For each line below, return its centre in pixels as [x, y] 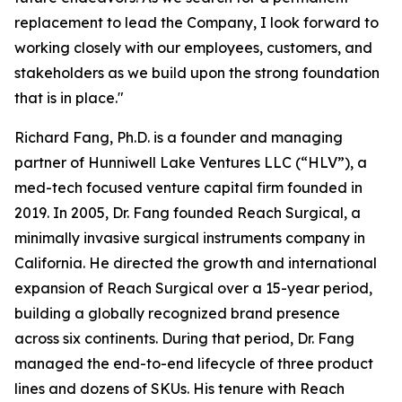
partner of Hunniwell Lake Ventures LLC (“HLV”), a [191, 162]
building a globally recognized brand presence [177, 313]
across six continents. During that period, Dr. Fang [184, 338]
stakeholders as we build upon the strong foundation [197, 73]
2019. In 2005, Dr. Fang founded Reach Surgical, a [188, 213]
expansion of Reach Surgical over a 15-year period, [193, 288]
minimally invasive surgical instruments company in [190, 238]
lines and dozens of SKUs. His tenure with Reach [179, 389]
